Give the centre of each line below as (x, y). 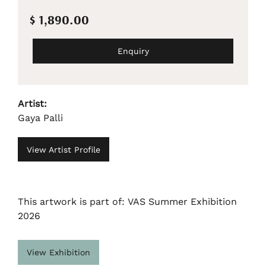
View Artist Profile (64, 149)
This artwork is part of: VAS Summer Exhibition (127, 202)
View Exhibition (58, 253)
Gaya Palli (40, 118)
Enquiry (133, 51)
